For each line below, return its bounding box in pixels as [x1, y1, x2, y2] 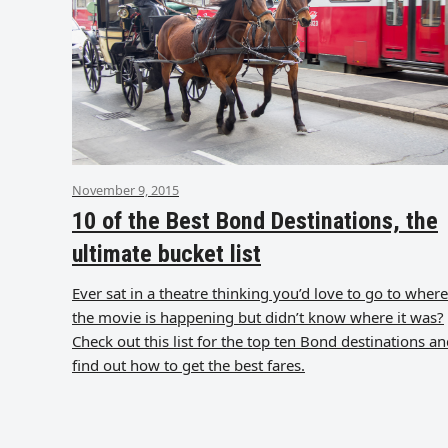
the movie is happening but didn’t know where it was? [72, 306, 444, 327]
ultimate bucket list [72, 239, 261, 268]
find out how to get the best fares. [72, 354, 305, 375]
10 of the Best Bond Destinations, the [72, 206, 438, 235]
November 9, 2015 [72, 180, 179, 199]
